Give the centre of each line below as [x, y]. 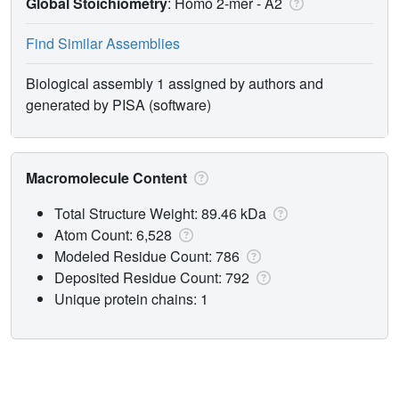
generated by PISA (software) [118, 104]
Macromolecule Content [108, 177]
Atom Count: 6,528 [115, 234]
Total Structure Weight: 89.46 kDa [162, 213]
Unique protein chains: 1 [131, 298]
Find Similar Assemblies [103, 43]
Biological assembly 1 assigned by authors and [175, 83]
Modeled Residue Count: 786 [149, 256]
